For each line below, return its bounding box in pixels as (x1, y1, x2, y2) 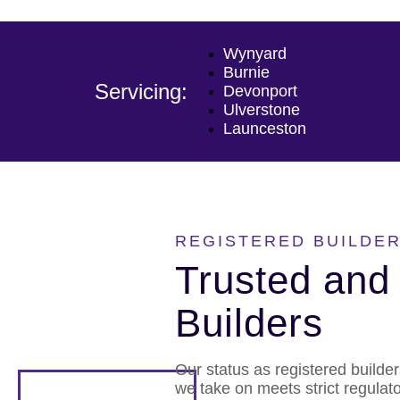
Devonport (222, 82, 297, 100)
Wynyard (222, 45, 287, 62)
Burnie (222, 63, 270, 81)
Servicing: (94, 79, 187, 104)
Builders (175, 301, 323, 345)
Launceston (222, 120, 306, 137)
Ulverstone (222, 101, 300, 119)
